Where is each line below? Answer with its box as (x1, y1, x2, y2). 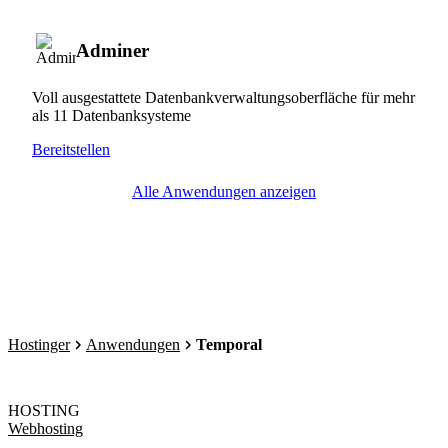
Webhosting (8, 420, 83, 437)
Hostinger (8, 336, 70, 353)
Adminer (76, 39, 149, 61)
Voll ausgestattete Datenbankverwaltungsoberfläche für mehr (32, 88, 415, 106)
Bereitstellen (32, 140, 110, 158)
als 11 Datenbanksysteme (32, 106, 191, 124)
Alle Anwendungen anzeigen (132, 182, 316, 200)
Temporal (196, 336, 262, 353)
